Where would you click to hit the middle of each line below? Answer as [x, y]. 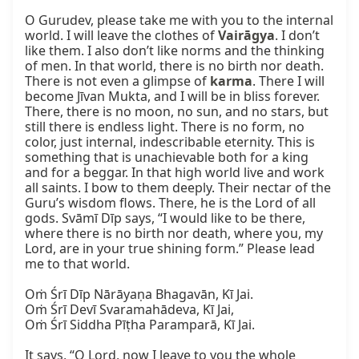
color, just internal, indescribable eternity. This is [170, 142]
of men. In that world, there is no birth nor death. [174, 66]
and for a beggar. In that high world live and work [175, 173]
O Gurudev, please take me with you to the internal [179, 20]
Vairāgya [246, 36]
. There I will [288, 81]
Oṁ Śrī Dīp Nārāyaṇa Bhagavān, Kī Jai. [139, 294]
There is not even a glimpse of [117, 81]
